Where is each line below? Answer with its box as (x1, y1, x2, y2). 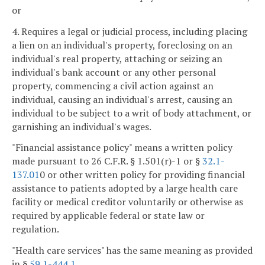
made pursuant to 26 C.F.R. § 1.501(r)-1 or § (12, 154, 202, 168)
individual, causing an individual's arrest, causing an (12, 92, 232, 106)
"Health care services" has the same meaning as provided (12, 244, 253, 257)
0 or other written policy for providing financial (40, 168, 245, 182)
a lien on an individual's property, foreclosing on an (12, 38, 232, 51)
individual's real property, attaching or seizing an (12, 51, 222, 65)
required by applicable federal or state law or (12, 209, 205, 222)
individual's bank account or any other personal (12, 65, 216, 79)
